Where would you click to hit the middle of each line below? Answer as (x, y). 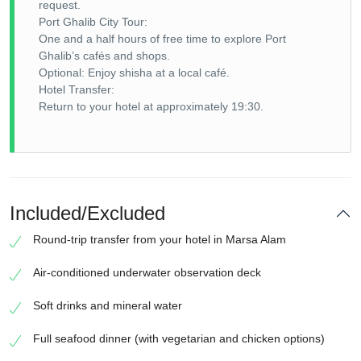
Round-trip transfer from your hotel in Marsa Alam (160, 239)
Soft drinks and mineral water (108, 305)
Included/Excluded (87, 213)
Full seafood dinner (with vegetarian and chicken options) (179, 338)
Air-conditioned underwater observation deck (147, 272)
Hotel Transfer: (77, 89)
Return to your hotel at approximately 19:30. (151, 106)
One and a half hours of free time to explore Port (162, 38)
